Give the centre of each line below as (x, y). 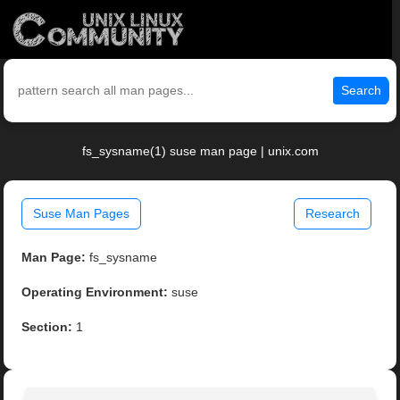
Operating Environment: (95, 292)
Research (332, 214)
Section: (47, 327)
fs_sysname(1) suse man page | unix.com (200, 151)
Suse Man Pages (82, 214)
